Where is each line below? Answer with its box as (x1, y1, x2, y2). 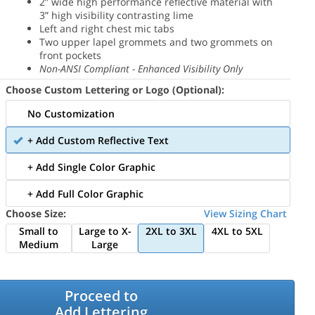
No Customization (27, 106, 115, 120)
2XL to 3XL (145, 224, 197, 238)
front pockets (39, 48, 101, 62)
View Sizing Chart (203, 206, 287, 220)
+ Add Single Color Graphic (27, 160, 156, 174)
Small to (19, 224, 59, 238)
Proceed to (65, 286, 139, 306)
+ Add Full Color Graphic (27, 186, 144, 200)
